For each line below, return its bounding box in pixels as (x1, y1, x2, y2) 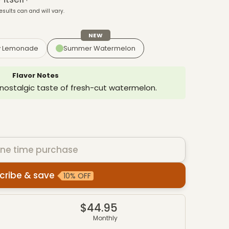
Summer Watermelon (63, 43, 135, 53)
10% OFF (63, 170, 91, 181)
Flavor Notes (12, 70, 59, 80)
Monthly (93, 213, 118, 222)
